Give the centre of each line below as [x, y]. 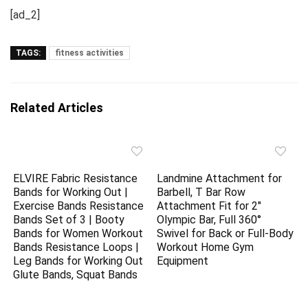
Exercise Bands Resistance [79, 206]
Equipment [183, 261]
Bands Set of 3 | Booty [69, 219]
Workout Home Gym [206, 247]
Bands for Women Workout [78, 233]
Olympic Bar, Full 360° [209, 219]
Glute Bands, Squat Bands [76, 274]
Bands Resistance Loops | [76, 247]
